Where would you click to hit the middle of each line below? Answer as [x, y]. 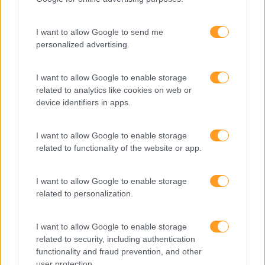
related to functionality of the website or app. [119, 148]
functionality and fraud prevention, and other [119, 251]
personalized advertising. [83, 44]
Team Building [54, 155]
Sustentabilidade [59, 134]
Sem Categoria [56, 112]
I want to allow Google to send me [100, 32]
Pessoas [43, 49]
